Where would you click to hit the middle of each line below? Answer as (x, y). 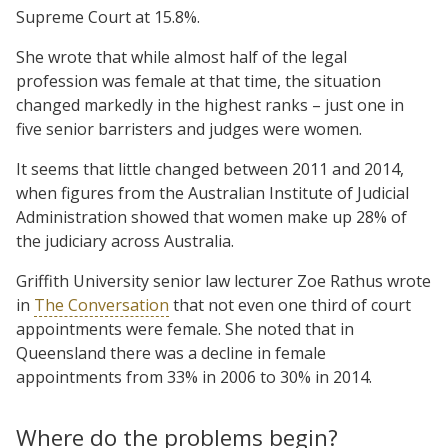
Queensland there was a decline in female (171, 352)
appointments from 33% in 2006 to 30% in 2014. (194, 376)
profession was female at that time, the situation (198, 80)
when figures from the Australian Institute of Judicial (212, 192)
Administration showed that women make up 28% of (211, 216)
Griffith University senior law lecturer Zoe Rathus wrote (223, 280)
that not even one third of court (290, 304)
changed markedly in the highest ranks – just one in (210, 104)
